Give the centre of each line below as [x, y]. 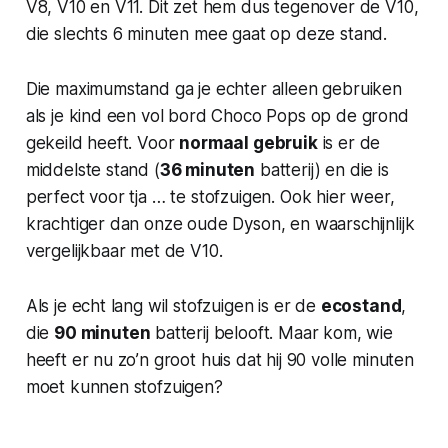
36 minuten [207, 169]
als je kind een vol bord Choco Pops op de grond [217, 115]
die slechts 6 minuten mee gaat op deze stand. [206, 33]
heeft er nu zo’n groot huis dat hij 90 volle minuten [219, 359]
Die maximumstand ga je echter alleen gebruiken [213, 88]
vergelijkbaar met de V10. [124, 250]
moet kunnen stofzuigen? [124, 386]
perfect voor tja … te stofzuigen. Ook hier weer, [210, 196]
